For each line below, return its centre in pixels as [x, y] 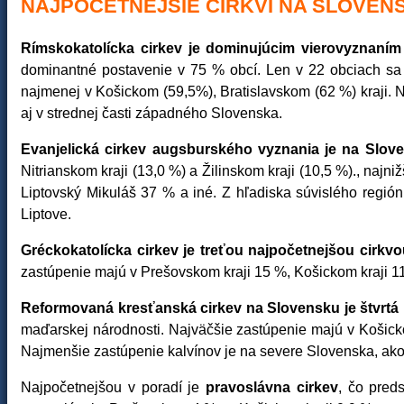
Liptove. [46, 214]
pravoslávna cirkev [272, 387]
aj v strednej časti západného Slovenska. [151, 113]
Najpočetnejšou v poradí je [113, 387]
